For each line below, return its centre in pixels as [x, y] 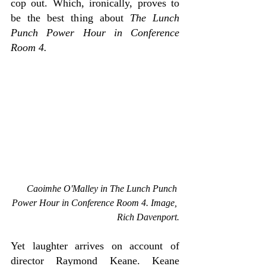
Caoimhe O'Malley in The [77, 189]
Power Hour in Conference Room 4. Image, [96, 203]
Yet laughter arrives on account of [95, 246]
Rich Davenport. [148, 217]
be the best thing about [70, 18]
